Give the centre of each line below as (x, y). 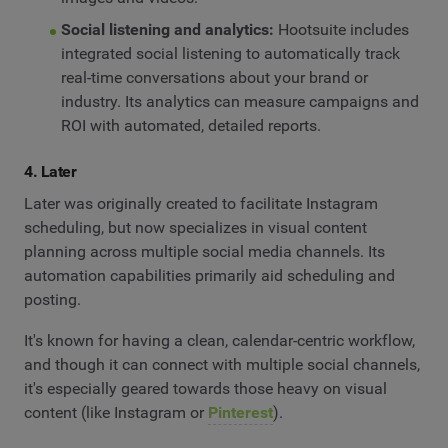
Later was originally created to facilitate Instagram (201, 203)
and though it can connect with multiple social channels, (222, 365)
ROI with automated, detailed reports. (190, 126)
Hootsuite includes (341, 30)
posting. (52, 299)
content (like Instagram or (116, 413)
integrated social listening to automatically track (230, 54)
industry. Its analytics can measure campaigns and (239, 102)
